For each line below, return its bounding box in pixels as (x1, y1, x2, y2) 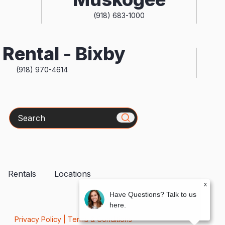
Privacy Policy (14, 215, 61, 224)
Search (8, 108, 36, 119)
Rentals (8, 168, 36, 179)
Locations (54, 168, 91, 179)
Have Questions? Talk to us (109, 190, 196, 198)
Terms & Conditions (67, 215, 132, 224)
